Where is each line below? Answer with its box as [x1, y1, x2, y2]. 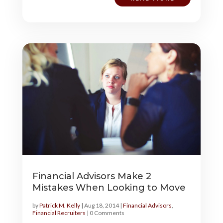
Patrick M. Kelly [39, 201, 80, 209]
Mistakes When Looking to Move [32, 182, 186, 193]
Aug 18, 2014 [84, 201, 119, 209]
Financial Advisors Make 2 [32, 170, 151, 182]
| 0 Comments [85, 209, 124, 217]
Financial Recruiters [32, 209, 86, 217]
